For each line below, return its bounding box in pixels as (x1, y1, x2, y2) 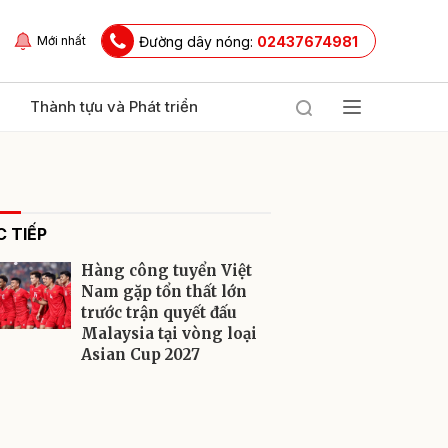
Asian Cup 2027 (81, 345, 200, 364)
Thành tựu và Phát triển (30, 97, 198, 116)
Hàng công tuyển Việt (81, 261, 252, 280)
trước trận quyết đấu (81, 303, 237, 322)
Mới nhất (37, 33, 86, 48)
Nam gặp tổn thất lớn (81, 282, 247, 301)
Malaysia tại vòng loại (81, 324, 257, 343)
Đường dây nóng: (139, 32, 257, 50)
